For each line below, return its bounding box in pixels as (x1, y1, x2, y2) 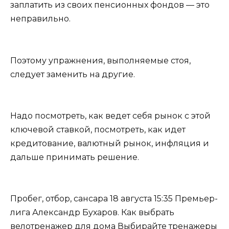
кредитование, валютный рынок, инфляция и (10, 138, 209, 148)
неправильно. (10, 14, 71, 24)
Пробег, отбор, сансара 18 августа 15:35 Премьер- (10, 194, 218, 204)
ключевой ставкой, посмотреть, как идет (10, 124, 186, 134)
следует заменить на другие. (10, 69, 135, 79)
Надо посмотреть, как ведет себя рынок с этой (10, 110, 211, 121)
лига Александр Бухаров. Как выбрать (10, 208, 174, 218)
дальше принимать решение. (10, 152, 139, 162)
